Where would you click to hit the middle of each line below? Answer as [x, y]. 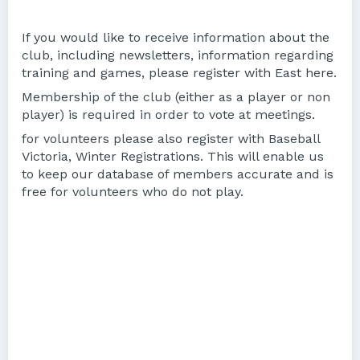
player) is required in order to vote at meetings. [170, 114]
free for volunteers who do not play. [135, 191]
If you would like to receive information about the [176, 37]
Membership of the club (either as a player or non [176, 96]
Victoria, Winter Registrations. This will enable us [173, 156]
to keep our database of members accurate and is [178, 174]
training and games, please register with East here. [179, 72]
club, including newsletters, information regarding [178, 55]
